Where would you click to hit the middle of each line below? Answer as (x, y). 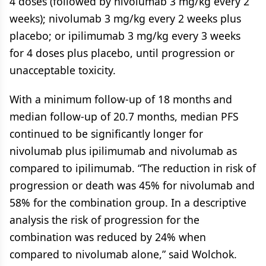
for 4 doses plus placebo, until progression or (122, 53)
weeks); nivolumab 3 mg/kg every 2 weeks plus (125, 18)
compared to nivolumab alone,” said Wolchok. (123, 254)
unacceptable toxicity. (63, 70)
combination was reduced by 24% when (108, 237)
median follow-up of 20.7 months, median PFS (124, 116)
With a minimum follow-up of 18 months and (121, 99)
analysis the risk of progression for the (104, 220)
